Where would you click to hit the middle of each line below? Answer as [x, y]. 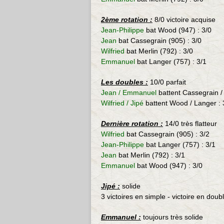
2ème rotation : [127, 19]
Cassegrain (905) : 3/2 [174, 134]
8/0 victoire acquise [184, 19]
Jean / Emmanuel [129, 92]
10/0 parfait [167, 82]
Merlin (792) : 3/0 [166, 51]
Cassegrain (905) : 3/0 [166, 40]
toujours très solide [172, 217]
